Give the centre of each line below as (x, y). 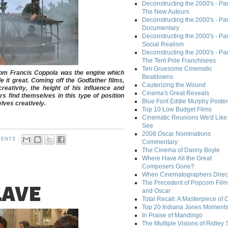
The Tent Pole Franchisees (179, 61)
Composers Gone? (168, 167)
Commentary (160, 142)
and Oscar (156, 191)
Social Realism (163, 45)
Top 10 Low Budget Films (177, 110)
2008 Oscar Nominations (176, 134)
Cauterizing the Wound (174, 85)
